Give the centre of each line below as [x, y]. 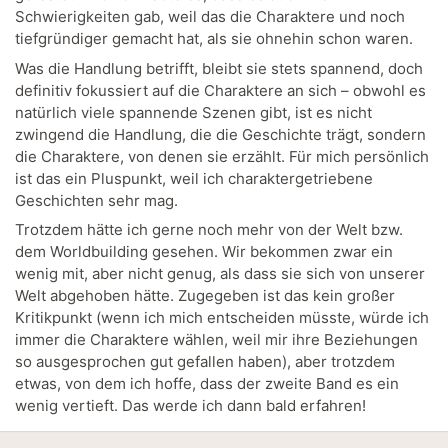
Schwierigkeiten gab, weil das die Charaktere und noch [210, 17]
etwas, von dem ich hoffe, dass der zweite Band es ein [207, 384]
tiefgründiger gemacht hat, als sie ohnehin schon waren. [214, 39]
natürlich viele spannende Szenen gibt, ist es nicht [193, 112]
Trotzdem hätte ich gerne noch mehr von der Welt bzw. [209, 230]
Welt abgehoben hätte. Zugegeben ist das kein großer [205, 296]
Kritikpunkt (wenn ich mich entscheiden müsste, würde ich [222, 318]
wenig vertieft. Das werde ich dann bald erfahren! [190, 406]
